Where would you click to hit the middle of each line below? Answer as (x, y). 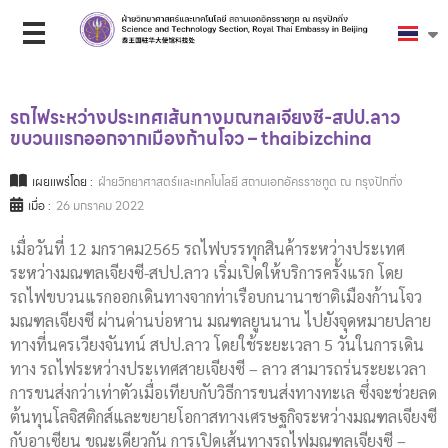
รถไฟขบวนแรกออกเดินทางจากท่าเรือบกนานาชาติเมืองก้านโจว (216, 297)
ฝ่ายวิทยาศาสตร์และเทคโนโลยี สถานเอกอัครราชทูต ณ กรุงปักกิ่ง (250, 182)
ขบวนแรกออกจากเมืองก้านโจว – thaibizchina (191, 139)
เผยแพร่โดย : (62, 182)
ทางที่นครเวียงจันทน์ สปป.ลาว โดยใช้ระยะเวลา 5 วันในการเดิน (217, 345)
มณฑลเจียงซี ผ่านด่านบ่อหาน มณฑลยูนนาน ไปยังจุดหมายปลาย (220, 321)
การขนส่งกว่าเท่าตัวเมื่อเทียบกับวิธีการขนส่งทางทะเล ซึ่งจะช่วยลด (223, 393)
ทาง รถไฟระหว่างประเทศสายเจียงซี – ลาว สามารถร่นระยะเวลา (218, 369)
